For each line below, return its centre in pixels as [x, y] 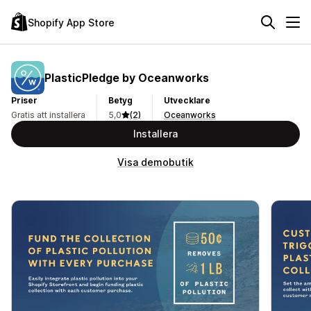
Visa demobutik [155, 162]
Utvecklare [187, 100]
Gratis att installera [48, 115]
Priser [24, 100]
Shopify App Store [71, 22]
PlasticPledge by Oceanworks [127, 77]
